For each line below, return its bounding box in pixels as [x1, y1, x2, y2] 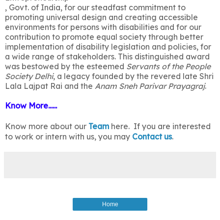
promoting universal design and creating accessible [5, 12, 198, 23]
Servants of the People [126, 61, 211, 72]
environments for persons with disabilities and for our [5, 22, 201, 32]
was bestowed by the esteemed [5, 61, 126, 72]
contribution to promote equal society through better [5, 32, 203, 42]
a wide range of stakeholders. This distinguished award [5, 52, 210, 62]
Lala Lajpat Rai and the [5, 81, 95, 91]
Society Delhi [5, 71, 53, 82]
